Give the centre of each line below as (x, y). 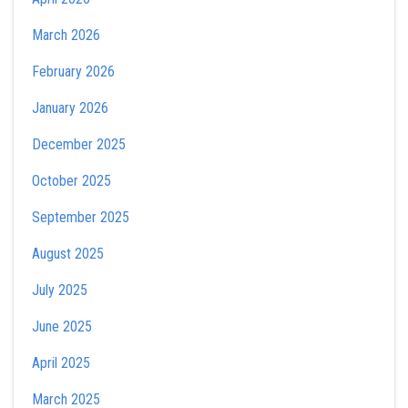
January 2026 (70, 108)
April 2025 (61, 363)
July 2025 (60, 290)
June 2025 (62, 326)
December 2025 (79, 144)
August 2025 (68, 254)
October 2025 (71, 181)
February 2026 (73, 71)
